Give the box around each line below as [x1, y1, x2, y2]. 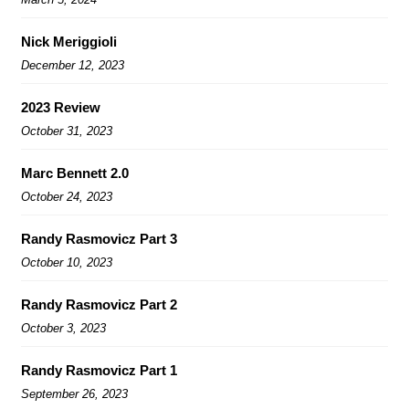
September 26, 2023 [21, 386, 128, 401]
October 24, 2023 [21, 189, 112, 204]
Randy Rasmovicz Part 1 [21, 362, 177, 378]
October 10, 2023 [21, 255, 112, 269]
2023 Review [21, 99, 100, 115]
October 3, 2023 [21, 320, 106, 335]
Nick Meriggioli [21, 33, 117, 49]
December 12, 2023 [21, 58, 124, 72]
